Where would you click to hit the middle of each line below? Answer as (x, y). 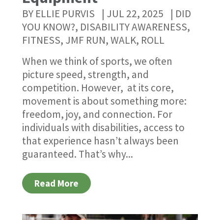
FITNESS (41, 40)
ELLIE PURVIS (65, 14)
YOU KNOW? (48, 27)
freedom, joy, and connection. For (97, 114)
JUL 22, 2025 (135, 14)
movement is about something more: (104, 101)
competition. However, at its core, (98, 88)
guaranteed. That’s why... (77, 154)
